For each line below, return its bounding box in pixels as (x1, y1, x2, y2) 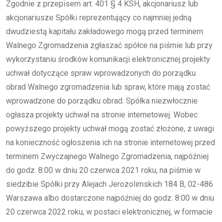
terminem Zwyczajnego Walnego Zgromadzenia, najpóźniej (6, 151, 209, 161)
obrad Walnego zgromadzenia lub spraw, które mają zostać (6, 82, 210, 92)
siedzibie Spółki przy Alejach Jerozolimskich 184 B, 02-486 (6, 179, 213, 189)
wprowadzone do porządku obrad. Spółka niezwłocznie (6, 96, 198, 106)
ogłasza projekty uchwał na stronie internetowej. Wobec (6, 110, 198, 119)
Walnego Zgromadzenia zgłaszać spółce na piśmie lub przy (6, 40, 213, 50)
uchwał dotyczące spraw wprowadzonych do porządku (6, 68, 196, 78)
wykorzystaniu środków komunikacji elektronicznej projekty (6, 54, 210, 64)
